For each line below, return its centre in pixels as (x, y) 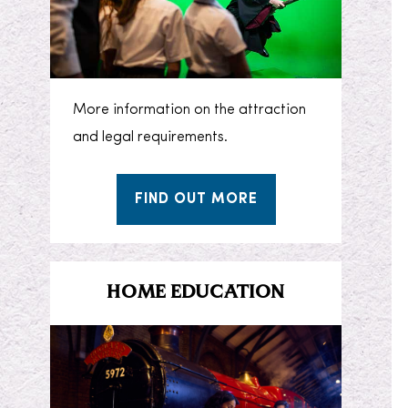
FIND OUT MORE (196, 199)
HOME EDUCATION (196, 293)
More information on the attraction (190, 110)
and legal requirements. (151, 137)
